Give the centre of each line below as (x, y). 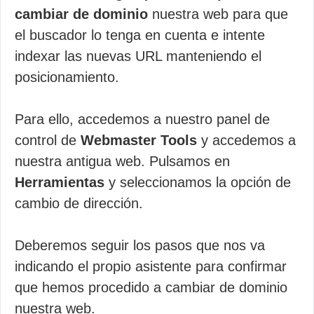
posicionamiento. (67, 77)
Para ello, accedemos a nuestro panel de (142, 119)
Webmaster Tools (139, 140)
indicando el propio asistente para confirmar (151, 266)
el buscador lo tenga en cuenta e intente (140, 35)
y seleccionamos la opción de (198, 182)
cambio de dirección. (79, 203)
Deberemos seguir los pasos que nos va (140, 245)
